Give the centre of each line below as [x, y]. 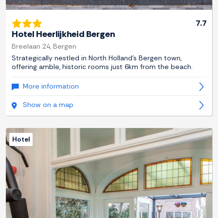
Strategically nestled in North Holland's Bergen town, [97, 58]
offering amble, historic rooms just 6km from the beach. [102, 67]
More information [51, 86]
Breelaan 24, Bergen [44, 46]
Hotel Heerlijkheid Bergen [63, 34]
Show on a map [48, 105]
